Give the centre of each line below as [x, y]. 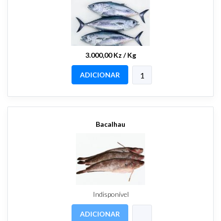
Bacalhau [110, 124]
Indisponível [110, 194]
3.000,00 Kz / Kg [110, 55]
